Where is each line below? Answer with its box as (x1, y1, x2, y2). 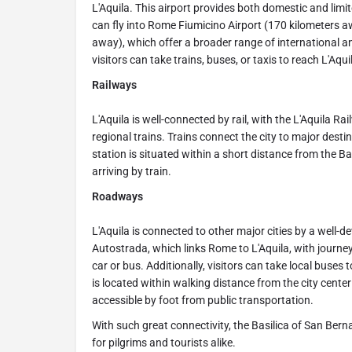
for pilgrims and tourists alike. (92, 336, 236, 350)
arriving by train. (92, 165, 171, 178)
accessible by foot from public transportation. (92, 294, 313, 307)
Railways (92, 79, 137, 92)
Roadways (92, 190, 143, 203)
